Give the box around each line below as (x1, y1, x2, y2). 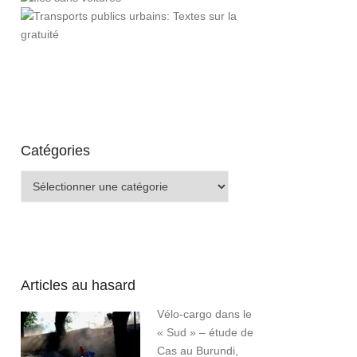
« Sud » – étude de (157, 326, 253, 339)
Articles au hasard (21, 277, 135, 294)
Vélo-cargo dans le (157, 308, 252, 321)
